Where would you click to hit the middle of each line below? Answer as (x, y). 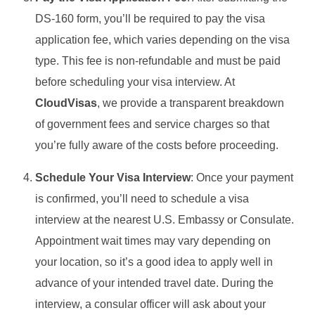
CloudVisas (66, 103)
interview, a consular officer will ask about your (150, 304)
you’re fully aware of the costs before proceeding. (157, 145)
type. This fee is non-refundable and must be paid (158, 60)
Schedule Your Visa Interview (113, 177)
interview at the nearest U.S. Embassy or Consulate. (165, 219)
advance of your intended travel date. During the (154, 283)
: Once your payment (242, 177)
